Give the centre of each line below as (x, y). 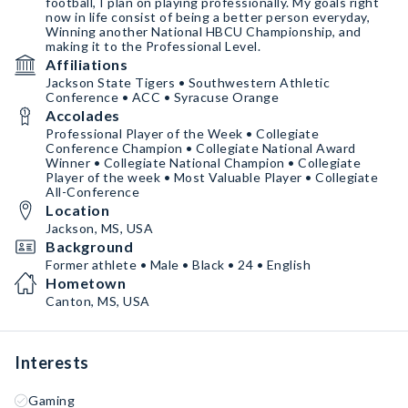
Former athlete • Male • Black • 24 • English (178, 265)
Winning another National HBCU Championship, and (204, 31)
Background (89, 246)
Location (77, 210)
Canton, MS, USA (98, 301)
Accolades (83, 115)
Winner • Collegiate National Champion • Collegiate (203, 163)
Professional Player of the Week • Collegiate (182, 133)
